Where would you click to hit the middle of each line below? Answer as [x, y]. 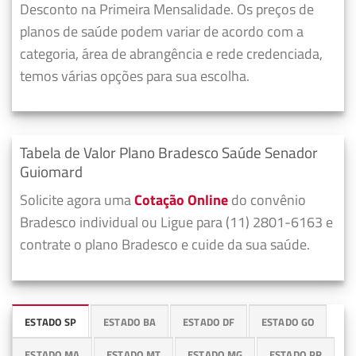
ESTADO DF [209, 321]
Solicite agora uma [77, 200]
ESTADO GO [288, 321]
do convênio [267, 200]
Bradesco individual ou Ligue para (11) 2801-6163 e [176, 222]
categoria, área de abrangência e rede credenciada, [171, 53]
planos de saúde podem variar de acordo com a [162, 31]
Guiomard [51, 172]
